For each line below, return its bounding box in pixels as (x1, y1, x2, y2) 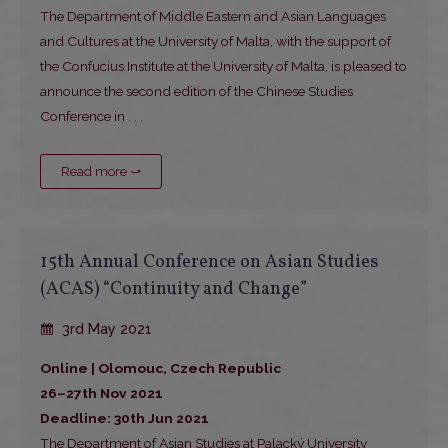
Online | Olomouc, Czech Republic (40, 360, 281, 377)
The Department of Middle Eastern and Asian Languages (40, 8, 386, 25)
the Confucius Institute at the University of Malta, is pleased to (40, 58, 407, 75)
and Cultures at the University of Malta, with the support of (40, 33, 391, 50)
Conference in (40, 108, 125, 125)
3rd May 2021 (58, 321, 152, 338)
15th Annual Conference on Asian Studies (40, 250, 379, 276)
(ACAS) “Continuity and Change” (40, 277, 307, 303)
